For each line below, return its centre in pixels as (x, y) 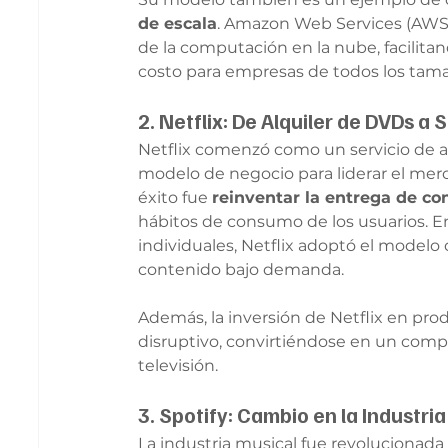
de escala (178, 23)
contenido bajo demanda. (241, 269)
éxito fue (175, 197)
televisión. (178, 365)
